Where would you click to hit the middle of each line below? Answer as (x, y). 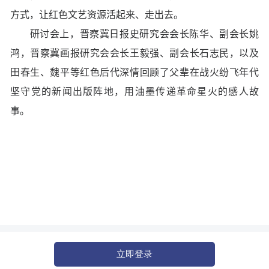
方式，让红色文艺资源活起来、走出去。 (97, 15)
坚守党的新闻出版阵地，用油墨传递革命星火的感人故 (134, 92)
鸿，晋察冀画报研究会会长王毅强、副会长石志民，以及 (134, 53)
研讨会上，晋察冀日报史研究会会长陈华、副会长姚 (134, 34)
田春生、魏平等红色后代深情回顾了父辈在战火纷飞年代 (134, 73)
